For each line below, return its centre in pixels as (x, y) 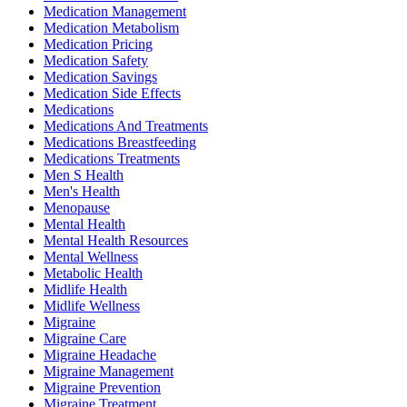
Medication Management (115, 12)
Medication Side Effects (112, 94)
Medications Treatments (112, 159)
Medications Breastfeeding (120, 143)
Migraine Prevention (102, 388)
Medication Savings (100, 77)
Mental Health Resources (116, 241)
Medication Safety (96, 61)
